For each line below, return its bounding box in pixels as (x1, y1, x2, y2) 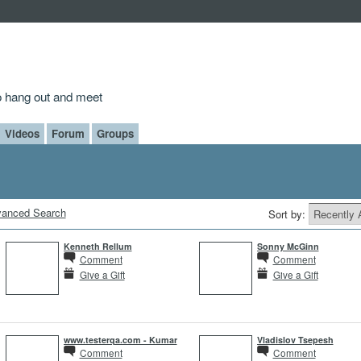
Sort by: (268, 205, 309, 222)
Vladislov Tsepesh (256, 333, 334, 346)
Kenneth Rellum (63, 239, 132, 252)
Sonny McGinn (256, 239, 319, 252)
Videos (4, 125, 39, 141)
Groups (96, 125, 134, 141)
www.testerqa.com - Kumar (63, 333, 177, 346)
